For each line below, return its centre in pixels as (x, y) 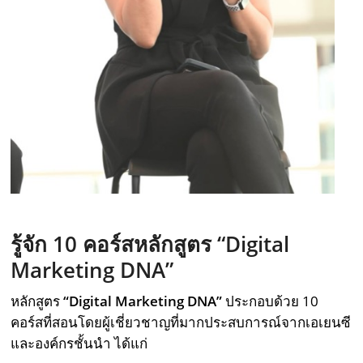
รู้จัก (32, 244)
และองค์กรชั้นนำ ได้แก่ (79, 344)
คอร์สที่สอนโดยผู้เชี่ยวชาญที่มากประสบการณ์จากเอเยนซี (181, 322)
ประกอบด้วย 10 (272, 301)
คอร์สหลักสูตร (147, 244)
